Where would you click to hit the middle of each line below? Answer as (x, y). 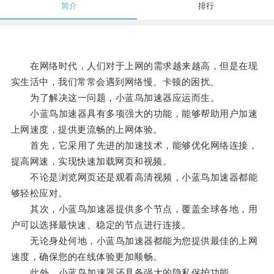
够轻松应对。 (39, 193)
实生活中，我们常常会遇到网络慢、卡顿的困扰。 (115, 82)
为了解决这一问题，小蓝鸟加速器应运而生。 (115, 98)
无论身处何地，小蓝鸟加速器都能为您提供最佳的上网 (134, 241)
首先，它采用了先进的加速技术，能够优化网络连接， (134, 146)
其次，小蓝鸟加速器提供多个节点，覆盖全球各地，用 (134, 209)
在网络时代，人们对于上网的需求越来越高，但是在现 (134, 66)
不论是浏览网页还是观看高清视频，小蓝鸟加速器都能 (134, 177)
